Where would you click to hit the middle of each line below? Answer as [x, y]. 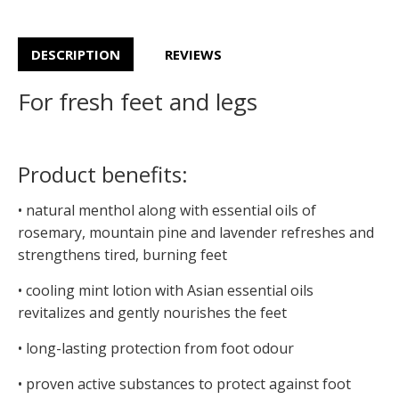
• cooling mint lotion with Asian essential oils [166, 291]
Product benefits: [103, 175]
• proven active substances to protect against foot [184, 384]
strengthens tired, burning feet [122, 255]
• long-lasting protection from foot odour [156, 349]
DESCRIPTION [76, 55]
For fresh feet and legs [138, 102]
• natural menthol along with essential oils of [167, 211]
